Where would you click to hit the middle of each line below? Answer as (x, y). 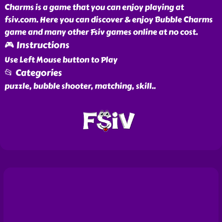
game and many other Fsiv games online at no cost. (101, 32)
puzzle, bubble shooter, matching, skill (78, 86)
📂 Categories (33, 73)
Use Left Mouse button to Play (61, 60)
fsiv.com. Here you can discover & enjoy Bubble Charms (108, 20)
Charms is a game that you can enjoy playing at (94, 7)
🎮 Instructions (37, 45)
